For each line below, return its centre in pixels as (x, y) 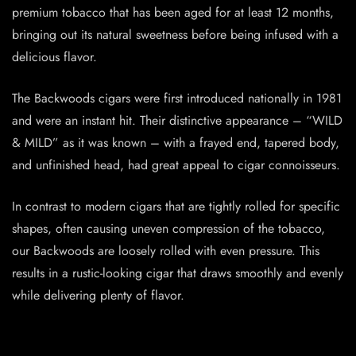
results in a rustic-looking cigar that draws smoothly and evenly (178, 273)
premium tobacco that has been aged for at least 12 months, (173, 13)
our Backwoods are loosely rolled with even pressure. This (166, 251)
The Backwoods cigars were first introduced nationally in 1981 (177, 99)
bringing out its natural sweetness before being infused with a (175, 35)
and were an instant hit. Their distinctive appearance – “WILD (177, 121)
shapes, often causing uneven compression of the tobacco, (168, 229)
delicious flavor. (54, 57)
